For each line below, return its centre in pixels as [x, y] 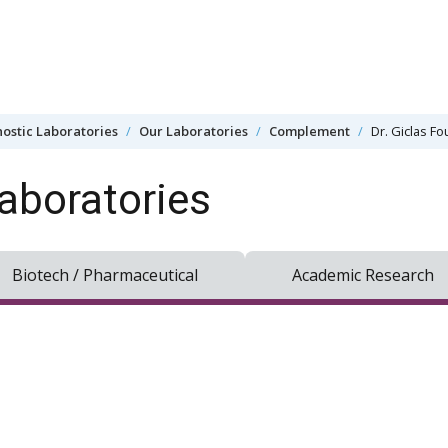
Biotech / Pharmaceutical [104, 274]
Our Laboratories [193, 130]
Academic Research [363, 274]
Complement [309, 130]
